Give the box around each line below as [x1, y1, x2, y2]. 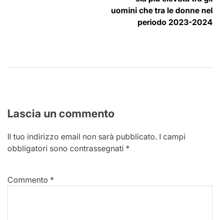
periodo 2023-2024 [137, 17, 213, 27]
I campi [159, 132, 186, 142]
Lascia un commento [7, 107, 114, 120]
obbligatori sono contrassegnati [7, 143, 126, 154]
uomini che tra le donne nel [111, 5, 213, 16]
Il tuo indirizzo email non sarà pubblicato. [7, 132, 157, 142]
